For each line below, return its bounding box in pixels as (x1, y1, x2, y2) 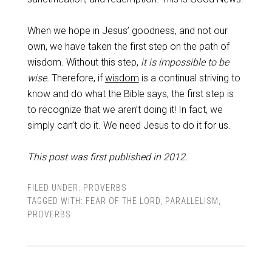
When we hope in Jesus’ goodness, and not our (27, 25, 228, 36)
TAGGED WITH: (27, 196, 86, 206)
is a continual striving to (138, 72, 240, 84)
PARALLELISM (165, 196, 219, 206)
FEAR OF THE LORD (85, 196, 160, 206)
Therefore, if (49, 72, 105, 84)
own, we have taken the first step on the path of (27, 41, 229, 52)
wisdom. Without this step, (27, 56, 141, 68)
